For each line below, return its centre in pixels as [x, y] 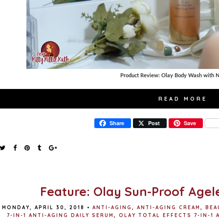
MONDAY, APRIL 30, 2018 [43, 208]
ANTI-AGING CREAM [169, 208]
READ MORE [183, 99]
